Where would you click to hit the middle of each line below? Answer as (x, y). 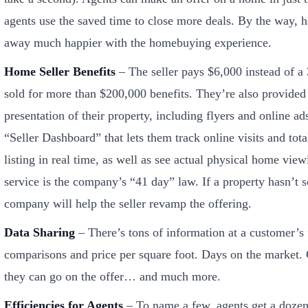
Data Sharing (40, 232)
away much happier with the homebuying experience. (138, 43)
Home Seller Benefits (60, 71)
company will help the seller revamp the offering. (128, 203)
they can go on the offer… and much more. (112, 276)
